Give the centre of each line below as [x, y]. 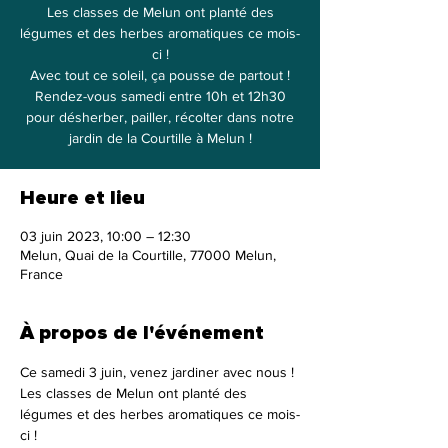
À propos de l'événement [142, 333]
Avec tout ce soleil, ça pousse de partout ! [160, 75]
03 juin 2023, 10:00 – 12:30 [105, 236]
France [41, 274]
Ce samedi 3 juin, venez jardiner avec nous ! [157, 372]
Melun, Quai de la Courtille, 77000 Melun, [148, 255]
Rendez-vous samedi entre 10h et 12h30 [160, 96]
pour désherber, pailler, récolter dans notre [160, 117]
